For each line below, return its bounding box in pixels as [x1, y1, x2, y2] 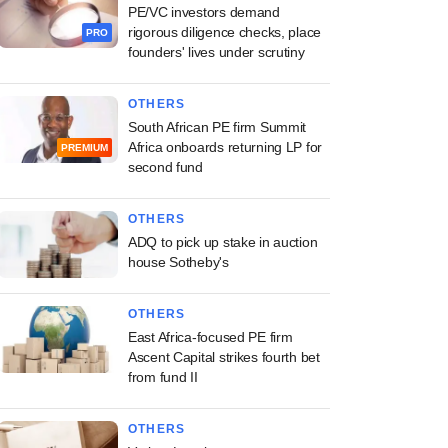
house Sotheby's [128, 254, 229, 270]
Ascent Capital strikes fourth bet [128, 349, 320, 365]
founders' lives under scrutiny [128, 44, 305, 60]
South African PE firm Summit [128, 119, 307, 135]
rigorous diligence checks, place [128, 24, 322, 40]
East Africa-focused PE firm [128, 329, 293, 345]
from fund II [128, 369, 198, 385]
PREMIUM [61, 142, 108, 154]
